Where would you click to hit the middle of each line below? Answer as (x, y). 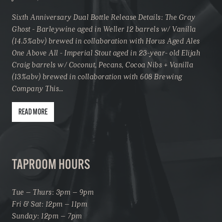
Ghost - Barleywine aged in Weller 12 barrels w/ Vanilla (104, 28)
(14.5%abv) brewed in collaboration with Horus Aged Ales (106, 40)
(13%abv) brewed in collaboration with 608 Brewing (97, 76)
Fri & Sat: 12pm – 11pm (50, 203)
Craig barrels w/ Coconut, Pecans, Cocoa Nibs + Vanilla (103, 64)
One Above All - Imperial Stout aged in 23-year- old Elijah (106, 52)
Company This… (38, 88)
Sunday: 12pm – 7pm (47, 215)
